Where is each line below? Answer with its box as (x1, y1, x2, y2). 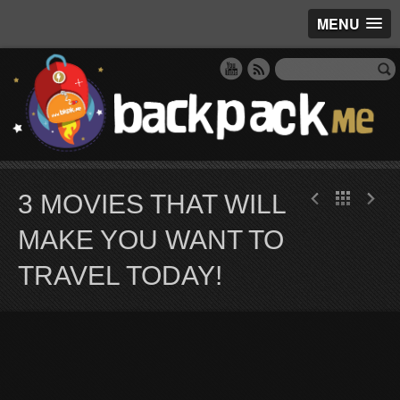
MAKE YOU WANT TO (18, 224, 284, 254)
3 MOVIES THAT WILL (18, 188, 286, 219)
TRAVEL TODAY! (18, 260, 222, 290)
